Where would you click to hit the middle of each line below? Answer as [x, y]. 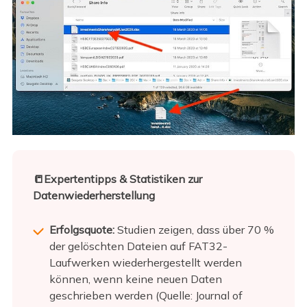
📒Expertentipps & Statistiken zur [117, 179]
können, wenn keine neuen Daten [135, 279]
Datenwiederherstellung [94, 196]
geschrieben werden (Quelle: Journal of [146, 296]
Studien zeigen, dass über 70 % [194, 230]
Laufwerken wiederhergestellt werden [145, 263]
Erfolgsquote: [82, 230]
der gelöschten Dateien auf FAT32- [138, 246]
